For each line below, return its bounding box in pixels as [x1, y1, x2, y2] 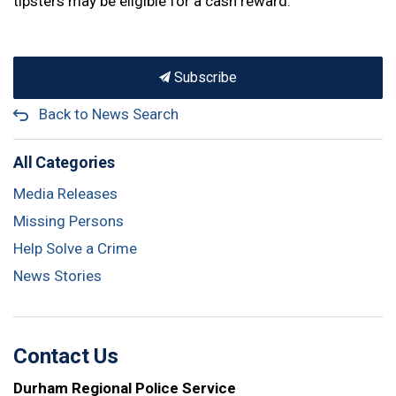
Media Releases [13, 185, 118, 202]
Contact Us [13, 344, 118, 369]
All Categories [13, 153, 115, 171]
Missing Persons [13, 212, 124, 230]
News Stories [13, 267, 102, 285]
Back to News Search [39, 105, 179, 123]
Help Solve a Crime [13, 240, 137, 257]
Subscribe [171, 69, 237, 86]
